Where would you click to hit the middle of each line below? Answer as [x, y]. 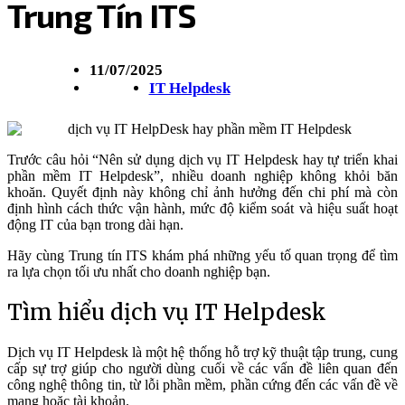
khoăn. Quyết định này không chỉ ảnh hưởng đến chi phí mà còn [202, 193]
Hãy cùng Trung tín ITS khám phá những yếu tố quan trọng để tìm [202, 256]
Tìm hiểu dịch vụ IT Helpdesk [167, 313]
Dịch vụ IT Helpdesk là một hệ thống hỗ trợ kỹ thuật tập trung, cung [202, 353]
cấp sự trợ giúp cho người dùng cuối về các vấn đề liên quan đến [202, 369]
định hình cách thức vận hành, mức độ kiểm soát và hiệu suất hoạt [202, 209]
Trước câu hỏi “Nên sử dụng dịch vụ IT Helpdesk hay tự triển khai [202, 160]
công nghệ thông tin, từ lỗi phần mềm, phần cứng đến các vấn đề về [202, 385]
